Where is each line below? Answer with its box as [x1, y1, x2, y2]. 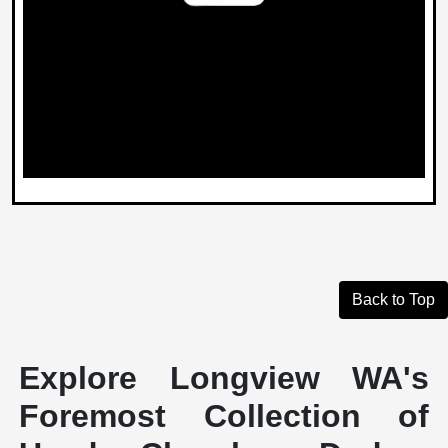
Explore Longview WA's [19, 360, 429, 397]
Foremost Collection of [19, 398, 429, 435]
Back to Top [352, 291, 435, 309]
